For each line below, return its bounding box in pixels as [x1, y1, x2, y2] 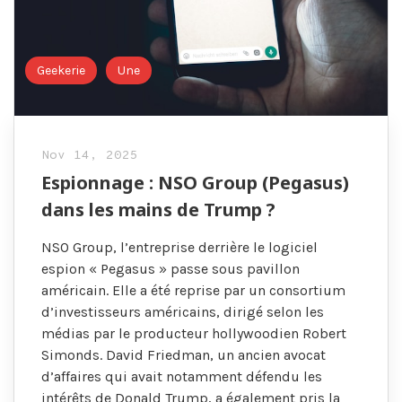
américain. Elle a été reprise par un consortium [41, 281, 345, 299]
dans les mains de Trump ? [41, 197, 275, 222]
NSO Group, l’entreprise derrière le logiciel [41, 238, 318, 256]
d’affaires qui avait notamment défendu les [41, 367, 322, 385]
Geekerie [37, 62, 86, 78]
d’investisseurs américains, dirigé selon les [41, 302, 324, 320]
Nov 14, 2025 [41, 147, 138, 163]
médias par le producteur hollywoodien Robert [41, 324, 346, 342]
